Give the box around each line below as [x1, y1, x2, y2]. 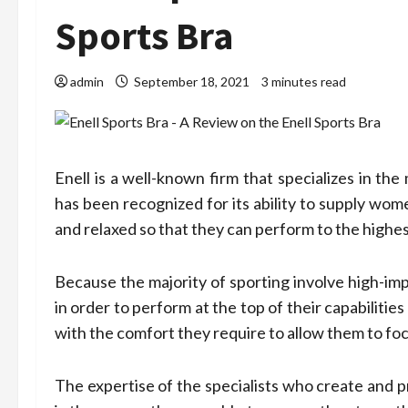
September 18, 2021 [131, 74, 252, 89]
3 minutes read [261, 74, 346, 89]
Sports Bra [55, 12, 233, 59]
